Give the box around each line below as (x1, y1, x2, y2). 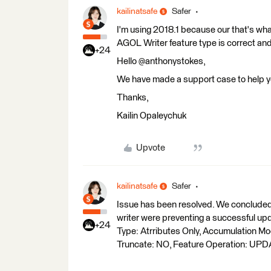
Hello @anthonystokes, (117, 56, 206, 66)
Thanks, (117, 93, 149, 102)
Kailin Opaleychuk (117, 111, 186, 120)
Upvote (135, 143, 165, 152)
